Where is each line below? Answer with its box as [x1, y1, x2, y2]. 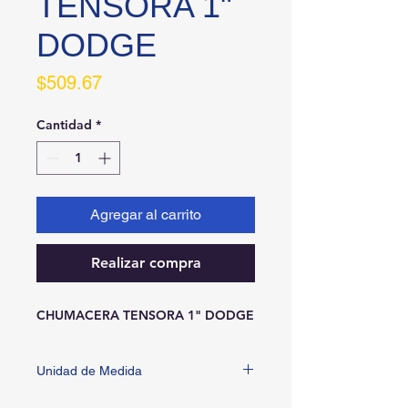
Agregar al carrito [90, 205, 201, 223]
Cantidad [36, 116, 92, 133]
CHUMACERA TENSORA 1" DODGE [36, 306, 254, 323]
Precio [101, 70, 152, 93]
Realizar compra [90, 253, 201, 271]
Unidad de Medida [36, 362, 142, 378]
